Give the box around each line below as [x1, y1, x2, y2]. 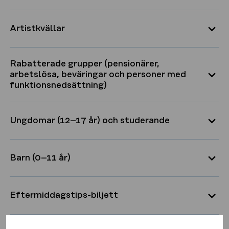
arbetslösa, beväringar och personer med [9, 70, 186, 79]
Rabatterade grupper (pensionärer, [9, 59, 159, 68]
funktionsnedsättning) [9, 80, 107, 90]
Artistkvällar [9, 24, 65, 33]
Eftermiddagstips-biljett [9, 191, 118, 200]
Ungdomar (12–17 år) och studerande [9, 116, 170, 125]
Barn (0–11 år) [9, 153, 71, 163]
